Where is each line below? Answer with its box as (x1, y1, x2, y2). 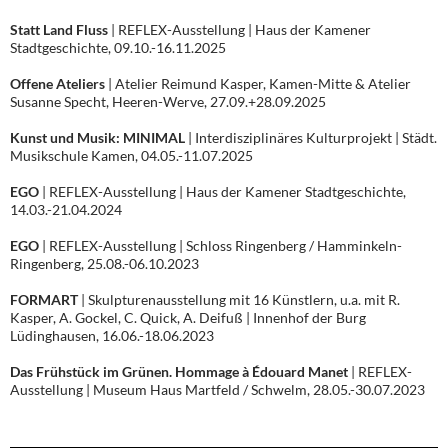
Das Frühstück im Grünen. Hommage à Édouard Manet (10, 363, 348, 381)
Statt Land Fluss (10, 21, 108, 39)
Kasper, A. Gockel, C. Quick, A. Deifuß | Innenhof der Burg (10, 309, 366, 327)
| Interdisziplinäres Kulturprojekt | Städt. (185, 129, 437, 147)
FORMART (10, 291, 78, 309)
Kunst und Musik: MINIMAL (10, 129, 185, 147)
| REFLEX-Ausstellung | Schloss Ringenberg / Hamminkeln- (39, 237, 402, 255)
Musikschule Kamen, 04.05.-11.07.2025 (10, 147, 253, 165)
